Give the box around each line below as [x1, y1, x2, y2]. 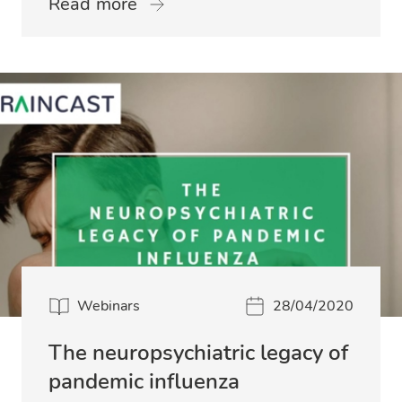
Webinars [77, 296, 140, 317]
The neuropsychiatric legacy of [48, 338, 348, 368]
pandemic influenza [48, 367, 240, 397]
